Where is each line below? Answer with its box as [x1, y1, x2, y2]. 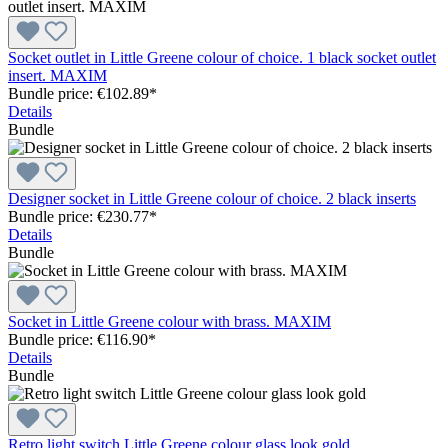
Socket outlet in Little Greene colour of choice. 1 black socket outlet [8, 48, 436, 66]
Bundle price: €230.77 [8, 207, 149, 225]
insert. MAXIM [8, 66, 107, 84]
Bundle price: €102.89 [8, 84, 149, 102]
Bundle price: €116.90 [8, 330, 148, 348]
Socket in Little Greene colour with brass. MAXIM [8, 312, 331, 330]
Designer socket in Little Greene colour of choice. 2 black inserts [8, 189, 416, 207]
